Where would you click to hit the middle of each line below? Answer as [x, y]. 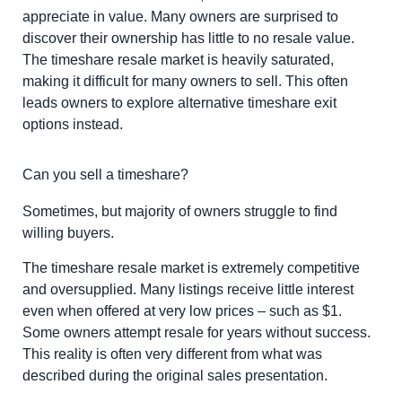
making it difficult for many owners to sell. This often [185, 82]
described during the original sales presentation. [175, 375]
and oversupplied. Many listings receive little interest [188, 289]
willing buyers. [68, 233]
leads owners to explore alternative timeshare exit [179, 103]
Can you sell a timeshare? [105, 175]
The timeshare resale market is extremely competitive [191, 267]
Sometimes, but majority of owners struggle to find [180, 212]
